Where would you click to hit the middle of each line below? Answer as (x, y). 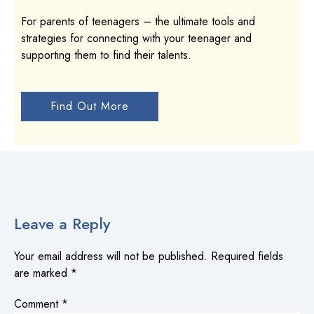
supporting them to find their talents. (106, 55)
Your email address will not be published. (111, 256)
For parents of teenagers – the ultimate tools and (138, 21)
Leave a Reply (62, 223)
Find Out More (90, 106)
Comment (38, 303)
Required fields (247, 256)
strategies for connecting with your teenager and (136, 38)
